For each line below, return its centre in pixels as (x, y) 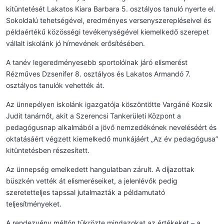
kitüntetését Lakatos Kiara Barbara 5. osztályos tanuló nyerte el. (111, 8)
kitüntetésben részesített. (48, 150)
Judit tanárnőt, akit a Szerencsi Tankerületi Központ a (93, 115)
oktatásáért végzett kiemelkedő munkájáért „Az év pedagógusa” (112, 138)
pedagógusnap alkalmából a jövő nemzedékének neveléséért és (111, 127)
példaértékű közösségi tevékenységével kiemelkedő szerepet (107, 31)
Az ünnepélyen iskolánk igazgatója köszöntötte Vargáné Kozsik (109, 104)
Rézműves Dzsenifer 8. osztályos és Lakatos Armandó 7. (98, 73)
